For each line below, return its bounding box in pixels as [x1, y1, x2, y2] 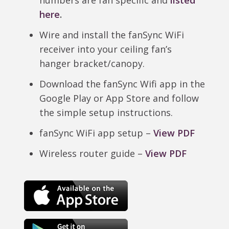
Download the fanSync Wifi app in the [39, 78, 205, 90]
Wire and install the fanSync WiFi [39, 29, 184, 41]
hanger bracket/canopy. [39, 57, 145, 70]
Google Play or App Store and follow [39, 92, 199, 105]
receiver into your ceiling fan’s [39, 43, 172, 56]
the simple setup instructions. [39, 106, 173, 119]
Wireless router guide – [39, 147, 145, 160]
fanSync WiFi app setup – [39, 127, 153, 140]
